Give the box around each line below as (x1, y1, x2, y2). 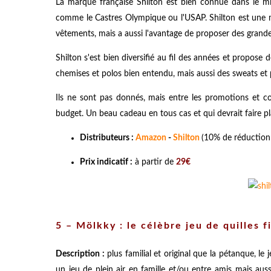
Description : (56, 249, 105, 258)
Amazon (135, 133, 166, 142)
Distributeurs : (80, 133, 135, 142)
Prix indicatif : (80, 157, 132, 166)
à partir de (132, 157, 176, 166)
